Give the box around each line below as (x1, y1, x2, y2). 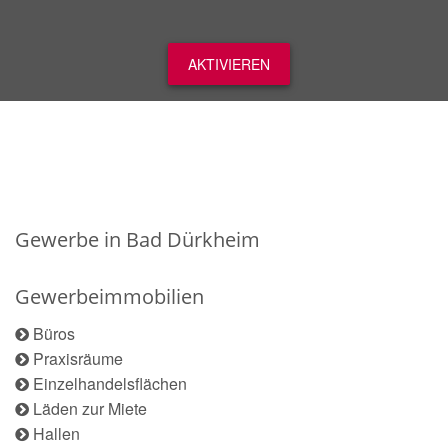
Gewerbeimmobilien (15, 283, 204, 310)
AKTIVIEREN (188, 54, 270, 74)
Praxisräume (33, 347, 123, 370)
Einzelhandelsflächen (33, 372, 187, 395)
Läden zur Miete (33, 397, 147, 420)
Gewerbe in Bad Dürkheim (15, 226, 260, 253)
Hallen (33, 422, 80, 445)
